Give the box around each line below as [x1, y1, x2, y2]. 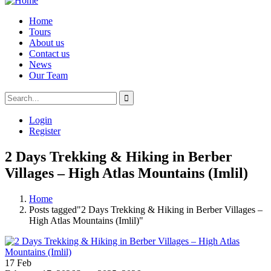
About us [29, 38, 64, 48]
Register [29, 126, 60, 136]
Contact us [29, 48, 70, 59]
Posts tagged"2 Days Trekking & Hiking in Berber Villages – [29, 204, 263, 215]
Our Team [29, 70, 68, 80]
